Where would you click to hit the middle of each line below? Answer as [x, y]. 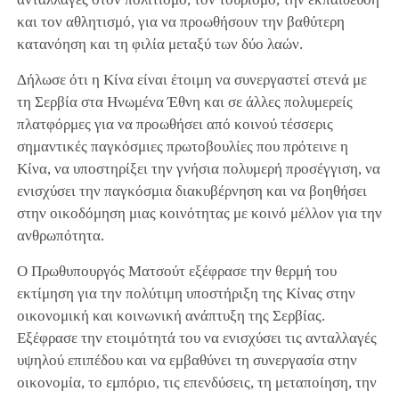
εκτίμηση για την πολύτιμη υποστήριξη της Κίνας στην [186, 294]
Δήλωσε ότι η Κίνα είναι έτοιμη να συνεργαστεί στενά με [191, 80]
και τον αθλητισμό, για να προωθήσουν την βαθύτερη [180, 22]
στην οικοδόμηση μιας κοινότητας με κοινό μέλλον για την [199, 214]
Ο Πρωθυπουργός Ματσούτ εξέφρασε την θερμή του [176, 272]
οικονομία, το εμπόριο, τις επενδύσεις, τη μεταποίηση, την [196, 383]
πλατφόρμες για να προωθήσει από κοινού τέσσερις [175, 125]
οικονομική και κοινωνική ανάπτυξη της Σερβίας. [171, 316]
